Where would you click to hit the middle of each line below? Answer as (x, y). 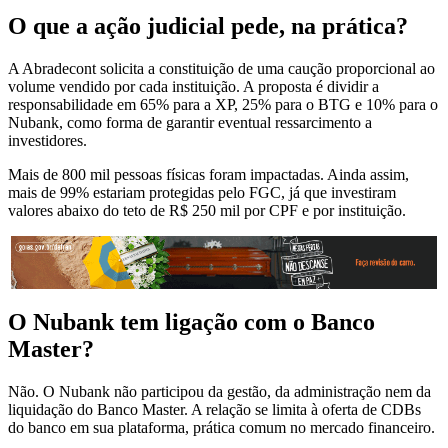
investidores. (47, 141)
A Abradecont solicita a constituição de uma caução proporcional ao (221, 69)
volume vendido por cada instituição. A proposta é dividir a (193, 87)
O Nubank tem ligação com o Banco (191, 321)
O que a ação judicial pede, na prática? (208, 26)
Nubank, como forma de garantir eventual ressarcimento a (190, 123)
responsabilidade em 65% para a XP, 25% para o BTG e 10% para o (223, 105)
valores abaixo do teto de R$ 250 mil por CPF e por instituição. (207, 211)
